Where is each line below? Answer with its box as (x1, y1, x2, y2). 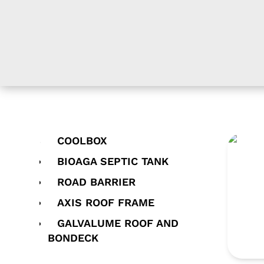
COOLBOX (57, 134, 108, 147)
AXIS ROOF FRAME (57, 196, 155, 209)
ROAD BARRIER (57, 176, 136, 189)
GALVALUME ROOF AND (57, 217, 179, 230)
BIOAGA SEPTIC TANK (57, 155, 169, 168)
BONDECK (48, 232, 99, 245)
